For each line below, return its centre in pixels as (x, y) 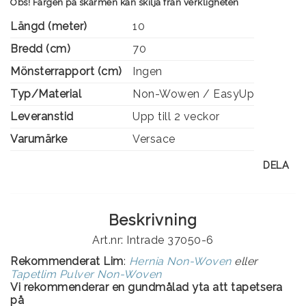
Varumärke (39, 139)
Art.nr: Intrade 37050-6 (153, 240)
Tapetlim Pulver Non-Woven (86, 274)
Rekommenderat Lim (67, 261)
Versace (154, 139)
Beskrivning (153, 220)
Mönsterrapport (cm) (66, 71)
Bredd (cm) (40, 48)
